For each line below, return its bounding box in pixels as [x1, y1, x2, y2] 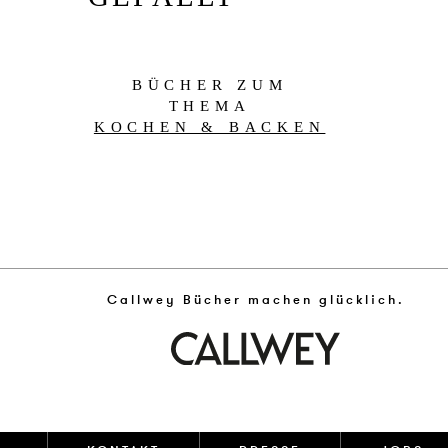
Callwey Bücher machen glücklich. [106, 291, 405, 310]
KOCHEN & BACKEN [93, 119, 326, 136]
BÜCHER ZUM [131, 77, 288, 94]
